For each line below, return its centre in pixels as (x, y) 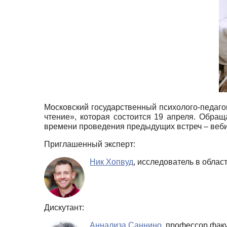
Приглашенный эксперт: (90, 144)
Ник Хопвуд (111, 162)
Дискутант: (64, 207)
